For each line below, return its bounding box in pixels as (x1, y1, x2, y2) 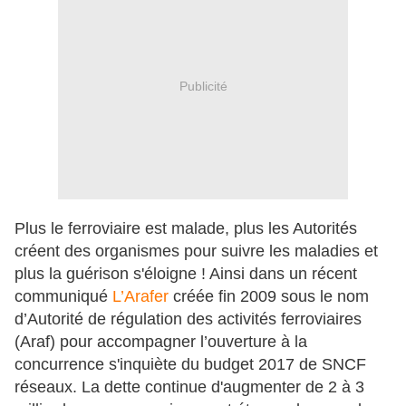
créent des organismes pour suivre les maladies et (14, 242, 378, 261)
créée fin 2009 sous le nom (169, 287, 369, 306)
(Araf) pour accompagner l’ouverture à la (14, 333, 307, 352)
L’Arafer (112, 287, 169, 306)
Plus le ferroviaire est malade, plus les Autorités (14, 219, 357, 238)
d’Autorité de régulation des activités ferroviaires (14, 310, 362, 329)
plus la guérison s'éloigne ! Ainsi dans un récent (14, 265, 357, 284)
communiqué (14, 287, 112, 306)
